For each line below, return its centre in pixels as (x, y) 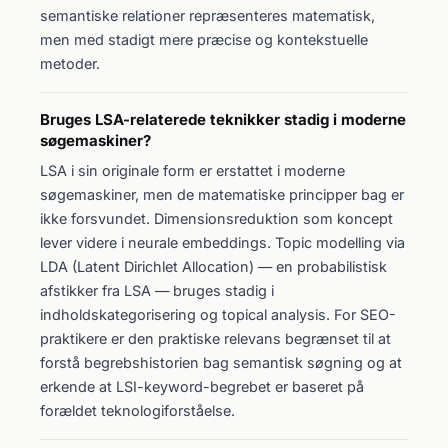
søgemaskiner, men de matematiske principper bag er (222, 194)
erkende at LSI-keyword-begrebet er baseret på (202, 386)
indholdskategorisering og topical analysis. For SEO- (218, 314)
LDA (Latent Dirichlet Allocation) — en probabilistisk (213, 266)
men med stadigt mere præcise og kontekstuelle (204, 39)
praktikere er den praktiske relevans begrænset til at (215, 338)
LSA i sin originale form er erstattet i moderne (192, 170)
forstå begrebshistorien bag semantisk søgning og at (221, 362)
